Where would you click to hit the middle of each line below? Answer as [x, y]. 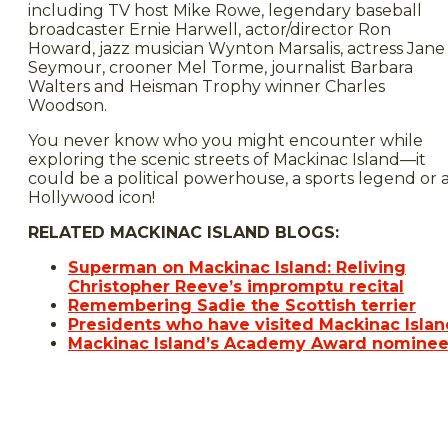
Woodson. [67, 106]
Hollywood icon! [91, 198]
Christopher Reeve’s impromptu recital [236, 287]
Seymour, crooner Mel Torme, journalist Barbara [220, 68]
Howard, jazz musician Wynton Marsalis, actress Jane [236, 49]
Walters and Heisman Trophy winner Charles [206, 87]
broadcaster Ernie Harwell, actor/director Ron [209, 30]
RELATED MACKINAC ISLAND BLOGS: [183, 233]
